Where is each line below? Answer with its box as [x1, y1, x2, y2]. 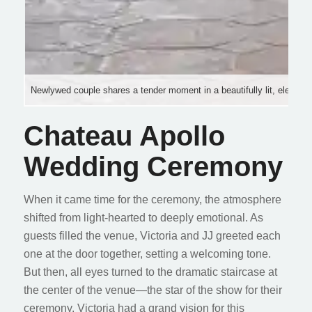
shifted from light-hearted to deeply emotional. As [23, 212, 263, 224]
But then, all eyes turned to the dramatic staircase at [23, 266, 277, 279]
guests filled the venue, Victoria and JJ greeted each [23, 230, 281, 242]
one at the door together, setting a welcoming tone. [23, 248, 271, 260]
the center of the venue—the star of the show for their [23, 284, 282, 297]
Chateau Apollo [23, 120, 225, 151]
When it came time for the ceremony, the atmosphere [23, 194, 281, 206]
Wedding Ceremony [23, 150, 283, 182]
